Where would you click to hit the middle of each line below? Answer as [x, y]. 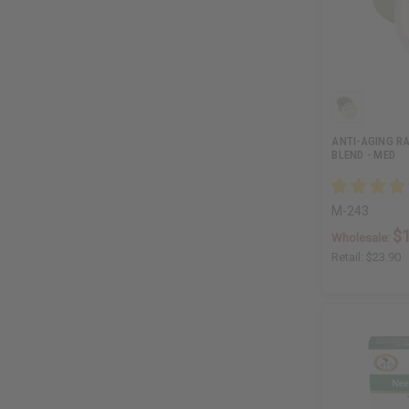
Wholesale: [362, 238]
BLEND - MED [363, 155]
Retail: [349, 257]
